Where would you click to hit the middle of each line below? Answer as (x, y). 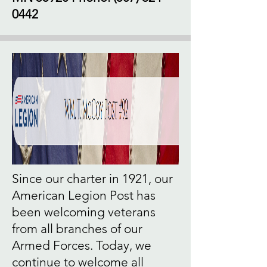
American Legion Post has (84, 195)
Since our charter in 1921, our (92, 178)
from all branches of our (77, 229)
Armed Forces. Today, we (82, 245)
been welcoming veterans (84, 212)
